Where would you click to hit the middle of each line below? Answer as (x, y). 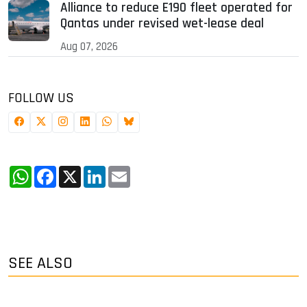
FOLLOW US (41, 98)
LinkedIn (128, 171)
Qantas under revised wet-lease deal (162, 24)
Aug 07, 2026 (89, 47)
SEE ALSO (40, 263)
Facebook (81, 171)
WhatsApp (59, 171)
